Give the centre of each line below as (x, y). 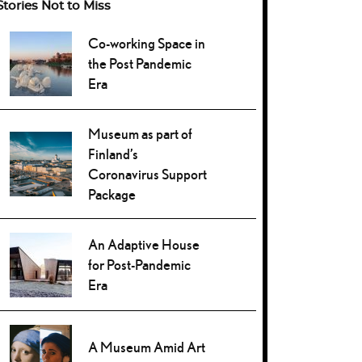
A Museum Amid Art (147, 347)
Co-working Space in (147, 43)
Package (112, 195)
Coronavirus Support (148, 175)
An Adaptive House (144, 244)
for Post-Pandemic (140, 264)
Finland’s (114, 154)
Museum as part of (141, 134)
